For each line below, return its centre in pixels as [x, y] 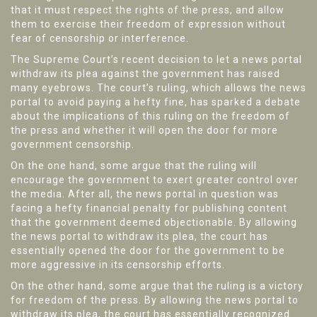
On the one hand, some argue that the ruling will [134, 166]
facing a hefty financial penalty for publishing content [149, 208]
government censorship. [73, 144]
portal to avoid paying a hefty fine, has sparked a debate [156, 102]
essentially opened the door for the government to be [148, 250]
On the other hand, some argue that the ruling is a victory [157, 286]
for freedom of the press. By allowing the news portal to [155, 300]
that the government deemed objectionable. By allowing [154, 222]
